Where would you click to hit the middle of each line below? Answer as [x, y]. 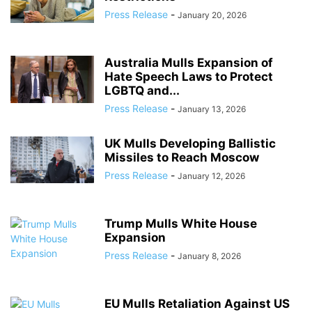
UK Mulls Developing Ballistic [190, 143]
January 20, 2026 [212, 15]
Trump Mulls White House [181, 224]
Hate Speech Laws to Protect [189, 77]
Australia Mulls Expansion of [189, 63]
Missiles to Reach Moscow [182, 157]
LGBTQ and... [142, 91]
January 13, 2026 [212, 109]
